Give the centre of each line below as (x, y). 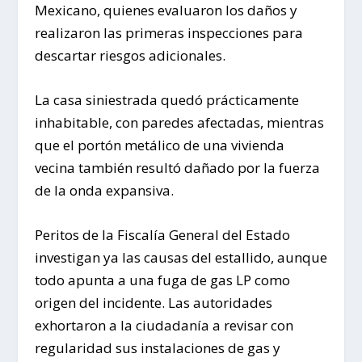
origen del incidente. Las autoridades (153, 303)
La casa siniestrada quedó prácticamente (166, 99)
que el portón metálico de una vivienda (159, 145)
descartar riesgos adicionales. (130, 55)
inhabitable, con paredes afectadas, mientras (179, 122)
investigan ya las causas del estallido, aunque (181, 258)
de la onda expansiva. (104, 190)
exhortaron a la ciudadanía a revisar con (164, 326)
